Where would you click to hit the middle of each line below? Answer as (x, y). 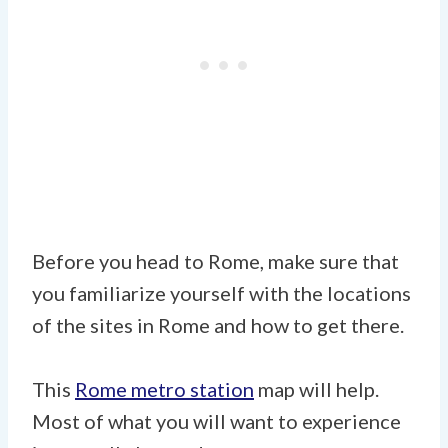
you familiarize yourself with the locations (221, 292)
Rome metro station (164, 388)
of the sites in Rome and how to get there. (218, 324)
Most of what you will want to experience (216, 420)
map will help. (316, 388)
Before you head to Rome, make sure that (215, 260)
